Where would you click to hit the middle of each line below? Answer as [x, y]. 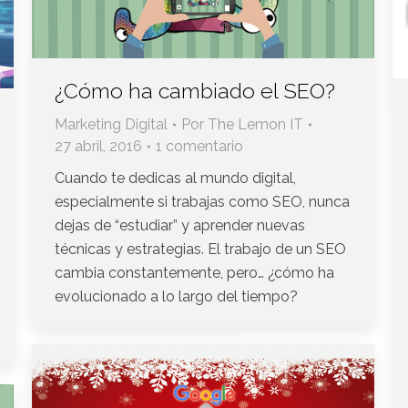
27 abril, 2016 [98, 146]
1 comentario [199, 146]
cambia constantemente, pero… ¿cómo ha [194, 272]
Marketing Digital [111, 124]
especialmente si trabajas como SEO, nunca [202, 201]
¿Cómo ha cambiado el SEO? [195, 90]
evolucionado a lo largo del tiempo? [176, 296]
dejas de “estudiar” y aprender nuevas [180, 225]
